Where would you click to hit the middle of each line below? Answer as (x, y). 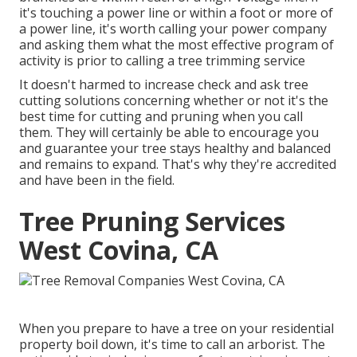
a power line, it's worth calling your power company (173, 29)
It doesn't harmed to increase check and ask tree (164, 85)
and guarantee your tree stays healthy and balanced (175, 149)
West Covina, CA (119, 250)
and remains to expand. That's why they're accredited (178, 165)
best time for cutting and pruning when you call (161, 117)
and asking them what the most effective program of (177, 45)
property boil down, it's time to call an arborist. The (172, 344)
